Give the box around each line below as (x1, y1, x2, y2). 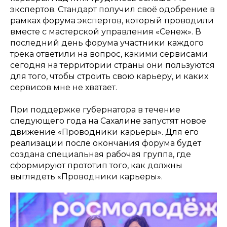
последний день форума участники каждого (10, 38, 204, 48)
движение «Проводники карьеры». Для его (10, 127, 199, 137)
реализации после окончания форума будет (10, 138, 201, 148)
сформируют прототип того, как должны (10, 161, 182, 171)
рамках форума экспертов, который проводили (10, 16, 214, 26)
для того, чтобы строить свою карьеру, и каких (10, 71, 208, 82)
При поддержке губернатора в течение (10, 105, 180, 115)
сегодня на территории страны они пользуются (10, 60, 215, 70)
